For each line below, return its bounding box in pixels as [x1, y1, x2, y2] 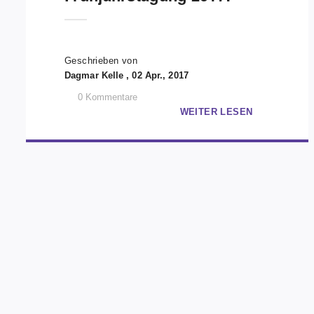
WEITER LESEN [179, 107, 253, 117]
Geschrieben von [64, 55, 137, 66]
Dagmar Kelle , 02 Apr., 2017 [64, 70, 189, 81]
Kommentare [86, 92, 137, 102]
